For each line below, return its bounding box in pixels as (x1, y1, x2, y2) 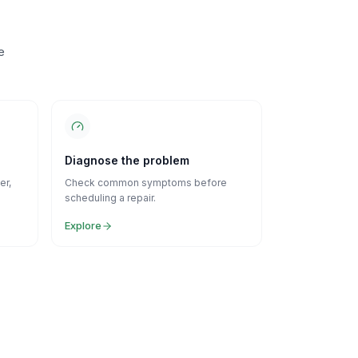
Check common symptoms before (65, 177, 227, 189)
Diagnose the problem (65, 153, 189, 167)
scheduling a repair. (65, 192, 156, 204)
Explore (65, 219, 101, 232)
